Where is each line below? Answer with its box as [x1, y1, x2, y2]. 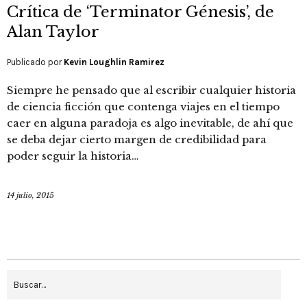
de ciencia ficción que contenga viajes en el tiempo [7, 100, 280, 114]
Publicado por [7, 57, 64, 68]
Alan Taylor [7, 23, 99, 42]
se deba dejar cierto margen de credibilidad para [7, 133, 267, 147]
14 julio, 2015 [7, 191, 54, 201]
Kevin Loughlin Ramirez [64, 57, 164, 68]
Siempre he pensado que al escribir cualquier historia [7, 84, 296, 97]
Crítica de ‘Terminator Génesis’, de [7, 3, 274, 22]
